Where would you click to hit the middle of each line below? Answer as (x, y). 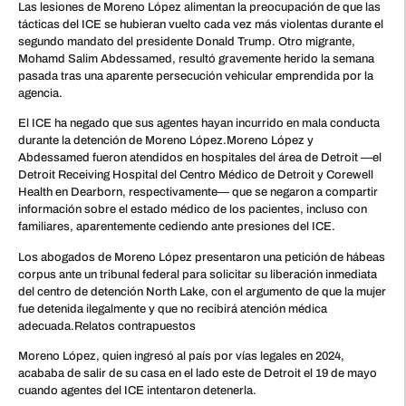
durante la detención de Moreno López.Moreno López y (166, 141)
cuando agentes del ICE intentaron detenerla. (137, 390)
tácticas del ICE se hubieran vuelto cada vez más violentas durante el (201, 24)
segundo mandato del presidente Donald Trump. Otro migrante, (187, 41)
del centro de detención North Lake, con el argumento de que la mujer (202, 291)
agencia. (40, 93)
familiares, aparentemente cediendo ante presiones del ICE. (177, 227)
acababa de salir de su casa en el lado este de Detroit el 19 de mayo (198, 373)
